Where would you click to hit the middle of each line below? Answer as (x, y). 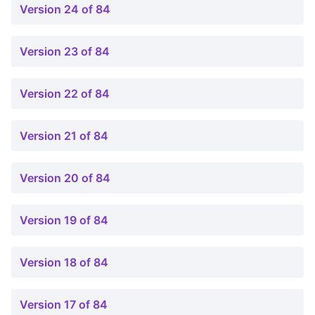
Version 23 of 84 (65, 51)
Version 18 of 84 (64, 262)
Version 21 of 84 (64, 136)
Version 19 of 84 (64, 220)
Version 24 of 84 (65, 9)
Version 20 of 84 (65, 178)
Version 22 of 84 (65, 94)
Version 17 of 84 (64, 304)
